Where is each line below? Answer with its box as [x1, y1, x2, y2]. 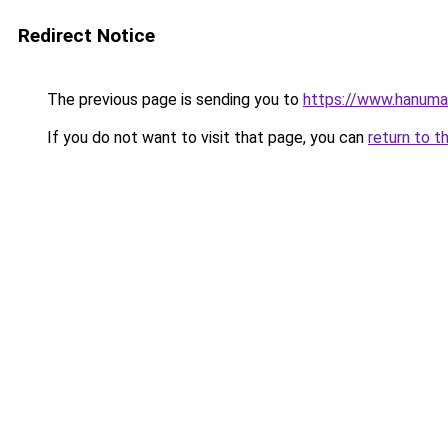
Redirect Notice [18, 24, 155, 47]
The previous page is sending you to [43, 90, 303, 109]
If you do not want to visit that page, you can [43, 128, 368, 147]
